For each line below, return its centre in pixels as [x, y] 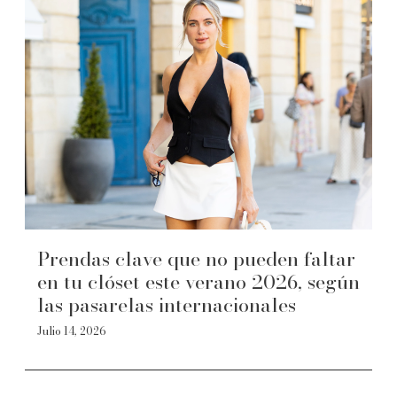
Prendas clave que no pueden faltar [196, 259]
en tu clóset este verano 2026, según [198, 282]
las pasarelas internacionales [167, 305]
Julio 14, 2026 [72, 331]
